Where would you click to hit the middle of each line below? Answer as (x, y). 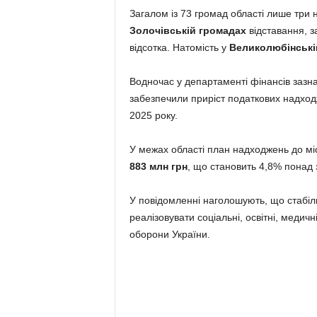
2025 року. (153, 115)
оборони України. (169, 234)
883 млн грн (158, 166)
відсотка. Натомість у (179, 47)
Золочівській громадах (188, 30)
